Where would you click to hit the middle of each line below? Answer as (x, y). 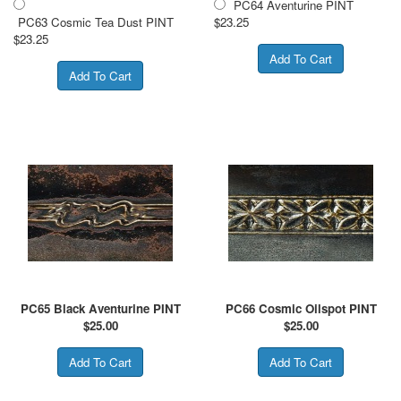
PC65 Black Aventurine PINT (100, 308)
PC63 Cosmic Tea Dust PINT (96, 21)
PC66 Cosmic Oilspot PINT (301, 308)
